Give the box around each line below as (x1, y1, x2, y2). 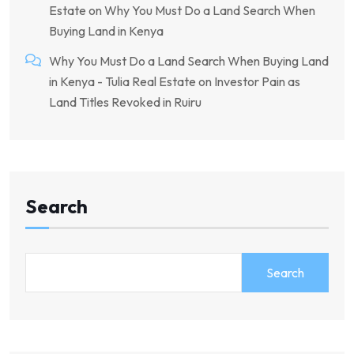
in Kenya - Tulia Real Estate (49, 73, 196, 90)
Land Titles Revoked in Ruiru (49, 94, 201, 111)
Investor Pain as (214, 73, 300, 90)
